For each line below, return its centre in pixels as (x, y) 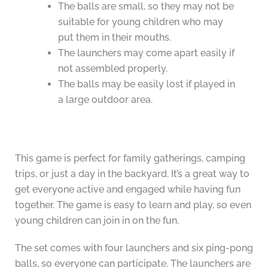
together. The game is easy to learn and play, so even (133, 205)
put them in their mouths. (114, 38)
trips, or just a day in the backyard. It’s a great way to (132, 174)
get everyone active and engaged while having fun (127, 190)
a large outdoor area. (105, 100)
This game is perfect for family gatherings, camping (130, 159)
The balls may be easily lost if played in (146, 84)
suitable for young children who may (140, 22)
